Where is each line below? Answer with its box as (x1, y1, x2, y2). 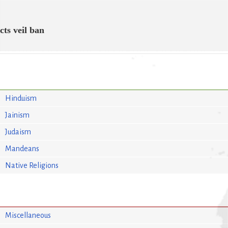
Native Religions (5, 161, 59, 169)
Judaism (5, 127, 32, 136)
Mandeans (5, 144, 40, 153)
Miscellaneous (5, 211, 51, 219)
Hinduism (5, 94, 37, 102)
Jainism (5, 110, 30, 119)
